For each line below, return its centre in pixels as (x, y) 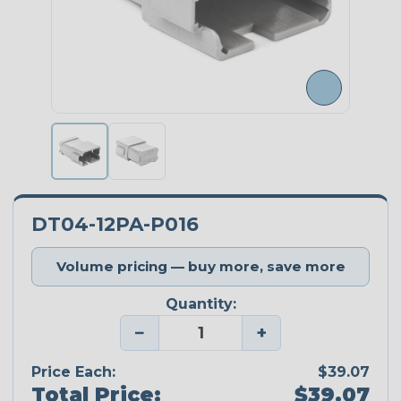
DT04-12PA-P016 (115, 224)
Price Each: (73, 371)
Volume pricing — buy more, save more (200, 267)
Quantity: (200, 304)
